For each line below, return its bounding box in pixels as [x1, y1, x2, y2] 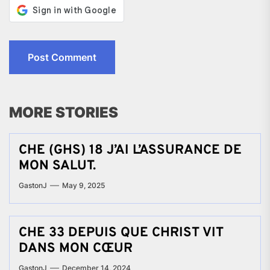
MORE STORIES [9, 103, 118, 121]
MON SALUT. [19, 157, 96, 174]
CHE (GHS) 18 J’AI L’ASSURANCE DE [19, 142, 242, 159]
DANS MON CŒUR [19, 240, 133, 257]
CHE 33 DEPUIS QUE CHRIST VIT [19, 224, 224, 241]
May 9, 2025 [62, 180, 105, 190]
